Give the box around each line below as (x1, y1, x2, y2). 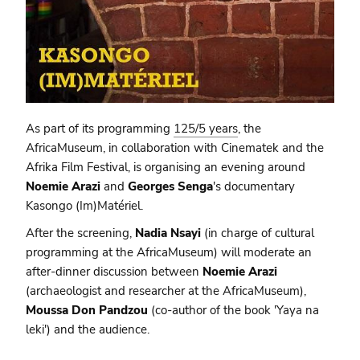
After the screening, (26, 225, 136, 242)
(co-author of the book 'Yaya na (148, 302, 320, 319)
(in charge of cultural (204, 225, 315, 242)
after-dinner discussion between (26, 264, 203, 280)
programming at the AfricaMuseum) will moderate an (26, 244, 313, 261)
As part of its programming (26, 121, 174, 137)
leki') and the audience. (26, 321, 150, 338)
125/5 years (174, 121, 239, 137)
